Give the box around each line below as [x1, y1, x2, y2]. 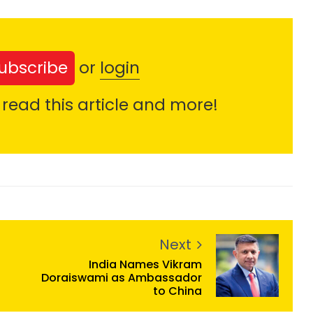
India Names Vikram [89, 256, 202, 272]
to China [153, 282, 202, 299]
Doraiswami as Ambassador [41, 269, 202, 286]
